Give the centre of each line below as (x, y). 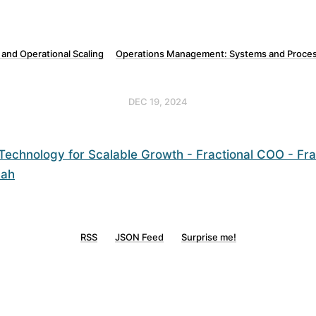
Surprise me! (208, 237)
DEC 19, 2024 (158, 102)
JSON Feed (139, 237)
